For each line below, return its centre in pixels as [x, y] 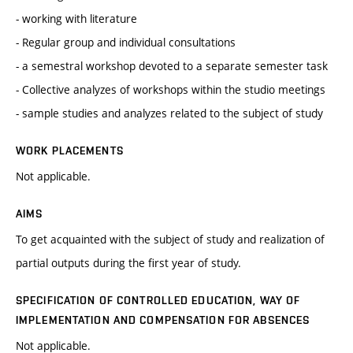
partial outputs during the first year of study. [128, 263]
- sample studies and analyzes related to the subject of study [169, 113]
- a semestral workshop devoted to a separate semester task [172, 66]
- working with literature [76, 19]
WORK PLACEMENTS [70, 151]
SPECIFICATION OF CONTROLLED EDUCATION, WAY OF [158, 301]
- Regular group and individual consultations [126, 43]
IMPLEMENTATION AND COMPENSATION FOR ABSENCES [163, 320]
